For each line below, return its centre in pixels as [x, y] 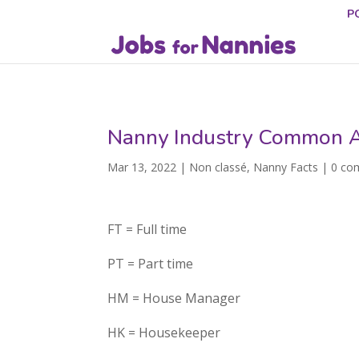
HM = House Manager [174, 298]
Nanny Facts [286, 167]
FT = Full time [147, 229]
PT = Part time [151, 264]
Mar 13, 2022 [142, 167]
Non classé [218, 167]
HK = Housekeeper [164, 333]
